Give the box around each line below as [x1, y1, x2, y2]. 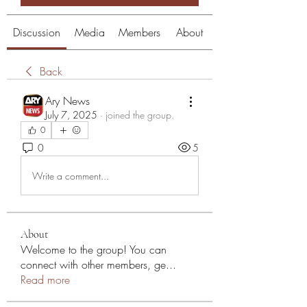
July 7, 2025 [45, 108, 97, 121]
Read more [21, 272, 70, 287]
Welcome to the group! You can [21, 242, 167, 257]
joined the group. [106, 108, 174, 121]
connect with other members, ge [21, 257, 166, 272]
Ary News [45, 93, 90, 108]
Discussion [13, 25, 60, 40]
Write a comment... [32, 169, 109, 182]
